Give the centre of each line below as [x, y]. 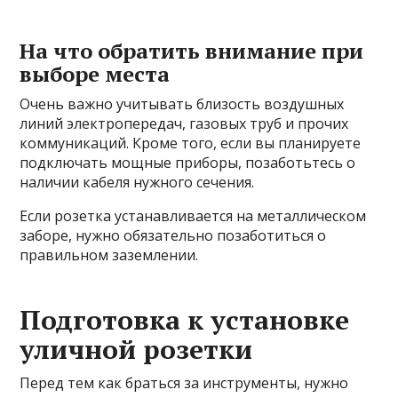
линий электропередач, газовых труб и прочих [184, 123]
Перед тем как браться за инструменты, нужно [184, 382]
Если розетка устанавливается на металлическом [193, 215]
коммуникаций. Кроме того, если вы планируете [191, 143]
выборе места [95, 73]
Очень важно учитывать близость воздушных [182, 103]
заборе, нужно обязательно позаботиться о [173, 235]
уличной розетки [136, 349]
